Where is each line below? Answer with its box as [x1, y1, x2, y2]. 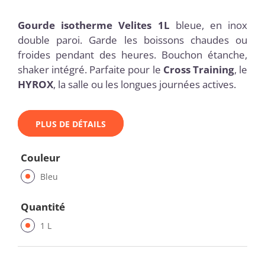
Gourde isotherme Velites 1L [18, 18, 170, 32]
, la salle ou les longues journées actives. [53, 77, 236, 91]
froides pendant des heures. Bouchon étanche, [18, 47, 247, 62]
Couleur [21, 151, 63, 165]
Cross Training [163, 62, 234, 76]
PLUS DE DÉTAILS [35, 118, 106, 130]
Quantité [21, 200, 67, 214]
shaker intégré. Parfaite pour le [18, 62, 163, 76]
